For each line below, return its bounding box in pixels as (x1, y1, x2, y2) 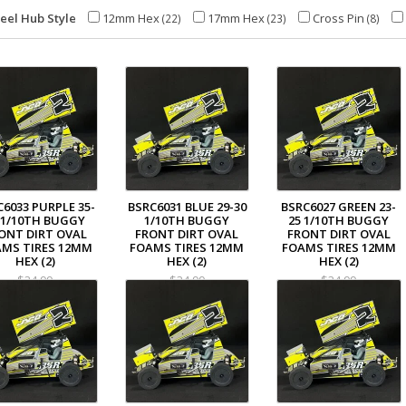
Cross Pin (310, 10, 367, 26)
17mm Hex (205, 10, 267, 26)
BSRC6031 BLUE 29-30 (127, 198, 246, 215)
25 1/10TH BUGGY (288, 211, 390, 228)
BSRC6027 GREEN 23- (281, 198, 397, 215)
